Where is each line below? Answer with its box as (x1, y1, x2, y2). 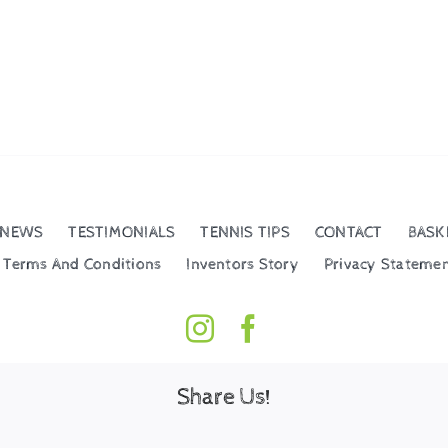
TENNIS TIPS (200, 222, 290, 242)
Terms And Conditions (3, 254, 162, 274)
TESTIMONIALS (68, 222, 176, 242)
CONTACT (314, 222, 383, 242)
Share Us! (177, 383, 271, 411)
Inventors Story (186, 254, 299, 274)
